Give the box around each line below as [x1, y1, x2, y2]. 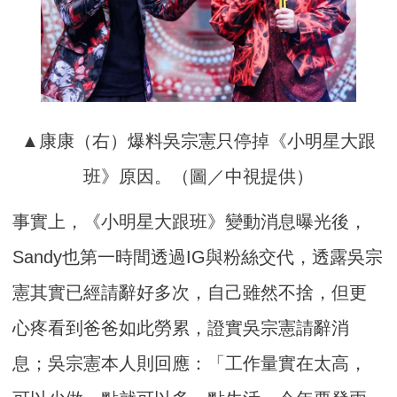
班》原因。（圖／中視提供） [83, 166, 314, 186]
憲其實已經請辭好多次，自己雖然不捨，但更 [12, 282, 368, 302]
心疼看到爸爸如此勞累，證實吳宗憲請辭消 [12, 317, 350, 338]
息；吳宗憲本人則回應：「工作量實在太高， [12, 353, 368, 373]
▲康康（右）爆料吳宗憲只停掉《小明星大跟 [21, 130, 376, 151]
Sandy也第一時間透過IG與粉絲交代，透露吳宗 [12, 246, 384, 267]
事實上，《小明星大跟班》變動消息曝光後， [12, 211, 368, 231]
